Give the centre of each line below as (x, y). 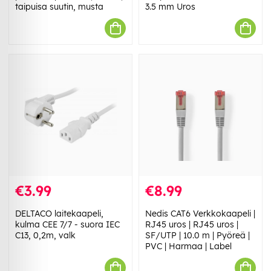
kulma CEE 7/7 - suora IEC (67, 225)
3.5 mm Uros (170, 7)
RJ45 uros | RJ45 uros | (192, 225)
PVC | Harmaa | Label (188, 247)
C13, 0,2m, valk (45, 236)
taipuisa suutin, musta (59, 7)
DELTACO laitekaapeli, (59, 214)
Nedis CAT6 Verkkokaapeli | (200, 214)
